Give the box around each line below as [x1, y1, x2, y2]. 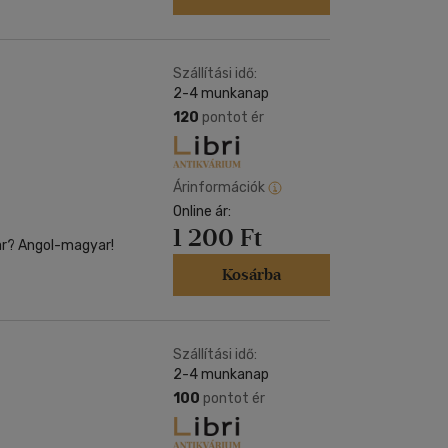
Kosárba [222, 265, 281, 284]
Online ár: [173, 203, 231, 220]
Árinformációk [173, 178, 265, 196]
